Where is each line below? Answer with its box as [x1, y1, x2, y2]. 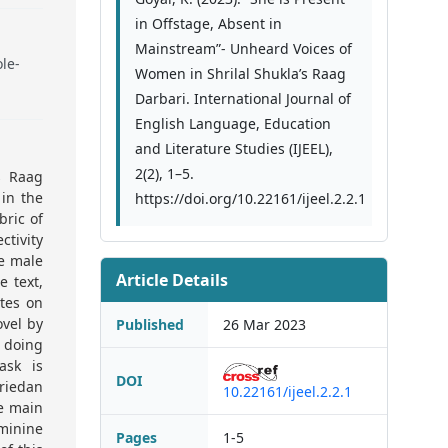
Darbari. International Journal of [135, 89, 351, 109]
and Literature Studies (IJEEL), [135, 139, 333, 159]
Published [116, 315, 184, 335]
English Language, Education [135, 114, 331, 134]
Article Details [116, 269, 228, 292]
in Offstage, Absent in [135, 14, 282, 34]
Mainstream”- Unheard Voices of [135, 39, 352, 59]
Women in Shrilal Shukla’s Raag [135, 64, 346, 84]
